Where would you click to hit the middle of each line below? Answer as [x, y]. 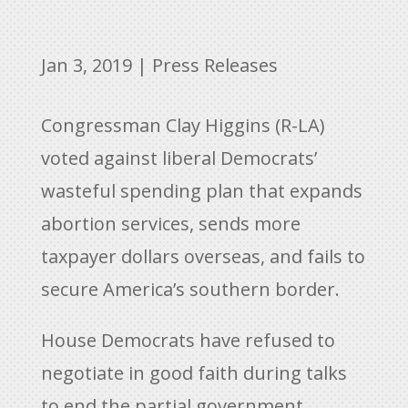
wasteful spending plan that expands [201, 190]
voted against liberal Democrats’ [178, 158]
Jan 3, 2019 [86, 65]
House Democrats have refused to [188, 340]
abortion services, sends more [170, 223]
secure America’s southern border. [190, 289]
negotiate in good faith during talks [194, 372]
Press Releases [214, 65]
